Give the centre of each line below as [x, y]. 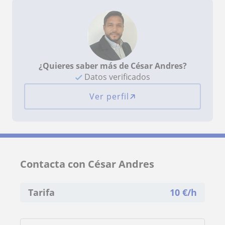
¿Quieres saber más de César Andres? [113, 66]
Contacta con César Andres [87, 164]
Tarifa [41, 192]
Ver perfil [109, 96]
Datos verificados [116, 77]
